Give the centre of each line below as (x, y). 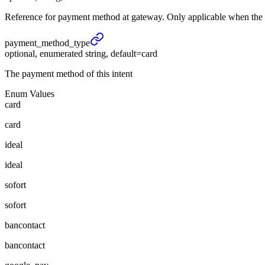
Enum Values (30, 94)
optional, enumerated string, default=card (81, 54)
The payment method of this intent (69, 74)
